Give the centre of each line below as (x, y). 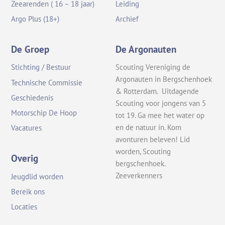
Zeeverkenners (139, 176)
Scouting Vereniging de (153, 67)
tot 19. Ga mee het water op (160, 116)
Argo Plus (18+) (35, 19)
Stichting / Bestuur (41, 67)
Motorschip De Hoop (44, 113)
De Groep (30, 49)
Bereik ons (28, 191)
